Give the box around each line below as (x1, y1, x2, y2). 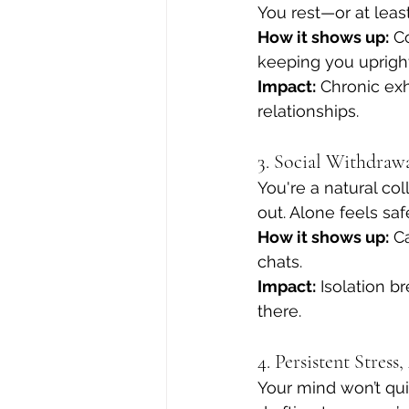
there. (257, 301, 301, 320)
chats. (257, 252, 302, 271)
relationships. (257, 101, 359, 121)
